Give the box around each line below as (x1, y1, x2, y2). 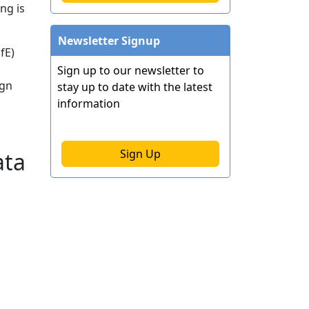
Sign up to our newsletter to (57, 62, 204, 78)
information (57, 95, 120, 111)
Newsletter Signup (58, 32, 160, 48)
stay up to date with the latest (57, 79, 212, 94)
